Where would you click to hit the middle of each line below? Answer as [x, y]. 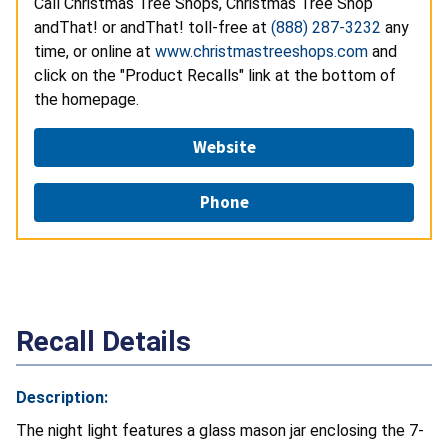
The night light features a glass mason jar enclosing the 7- [220, 431]
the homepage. [86, 100]
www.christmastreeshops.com [261, 52]
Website [224, 147]
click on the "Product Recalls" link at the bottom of [215, 76]
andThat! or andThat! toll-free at [152, 28]
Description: [62, 398]
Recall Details [103, 342]
